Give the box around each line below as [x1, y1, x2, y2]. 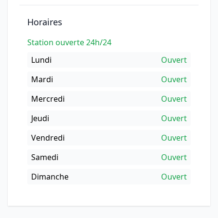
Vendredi [31, 132, 65, 143]
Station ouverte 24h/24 [27, 37, 111, 48]
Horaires [27, 16, 62, 28]
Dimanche [31, 171, 69, 182]
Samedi [31, 152, 58, 163]
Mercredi [31, 93, 65, 104]
